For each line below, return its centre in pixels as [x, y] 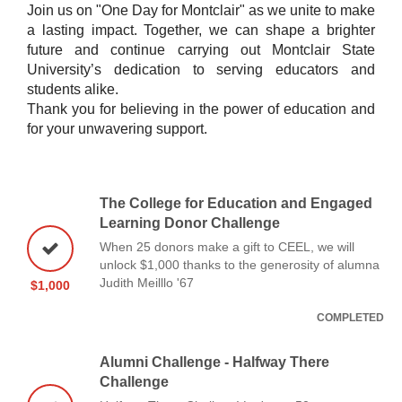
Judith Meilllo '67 [147, 282]
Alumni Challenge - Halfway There [214, 362]
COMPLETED [350, 317]
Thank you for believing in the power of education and [201, 109]
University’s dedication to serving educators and [201, 69]
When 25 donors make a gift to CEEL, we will [227, 246]
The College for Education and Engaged [236, 203]
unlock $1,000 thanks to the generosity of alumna [240, 264]
